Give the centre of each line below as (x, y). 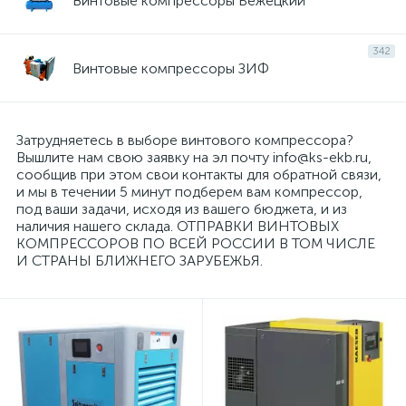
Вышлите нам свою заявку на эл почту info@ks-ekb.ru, (194, 157)
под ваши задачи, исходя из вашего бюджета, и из (182, 209)
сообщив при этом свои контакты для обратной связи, (199, 174)
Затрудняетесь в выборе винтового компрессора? (185, 140)
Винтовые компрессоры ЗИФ (171, 68)
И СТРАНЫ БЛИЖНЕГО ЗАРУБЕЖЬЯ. (140, 261)
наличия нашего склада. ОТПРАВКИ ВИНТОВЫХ (178, 226)
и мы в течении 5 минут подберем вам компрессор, (189, 192)
